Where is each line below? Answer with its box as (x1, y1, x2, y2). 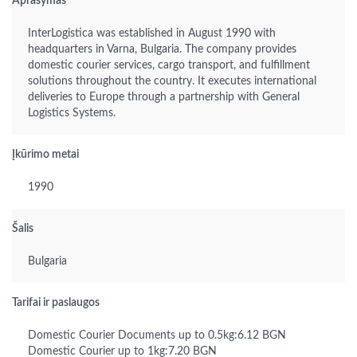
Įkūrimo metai (12, 149, 79, 160)
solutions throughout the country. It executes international (28, 76, 316, 87)
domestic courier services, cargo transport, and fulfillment (28, 60, 310, 71)
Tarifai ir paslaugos (12, 297, 100, 308)
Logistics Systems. (28, 108, 116, 119)
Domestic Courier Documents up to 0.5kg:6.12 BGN (28, 330, 286, 341)
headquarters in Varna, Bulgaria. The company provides (28, 44, 296, 55)
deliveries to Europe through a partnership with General (28, 92, 300, 103)
